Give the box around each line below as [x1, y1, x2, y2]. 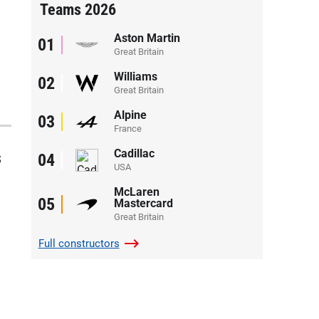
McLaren [113, 184, 159, 199]
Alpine [113, 108, 147, 122]
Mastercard [113, 196, 173, 210]
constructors [58, 236, 120, 250]
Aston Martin [113, 31, 180, 45]
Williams [113, 69, 157, 83]
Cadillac [113, 146, 155, 160]
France [113, 122, 142, 134]
